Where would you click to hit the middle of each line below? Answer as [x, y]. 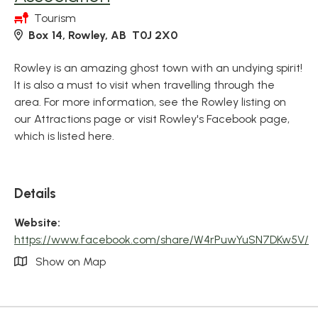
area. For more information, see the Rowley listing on [150, 102]
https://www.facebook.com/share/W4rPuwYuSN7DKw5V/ [161, 240]
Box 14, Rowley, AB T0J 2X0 [103, 35]
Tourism [55, 18]
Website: [37, 223]
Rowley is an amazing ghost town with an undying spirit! [158, 68]
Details [35, 193]
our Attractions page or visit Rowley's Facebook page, [152, 119]
